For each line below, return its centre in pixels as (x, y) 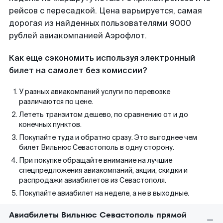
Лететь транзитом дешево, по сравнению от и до (104, 114)
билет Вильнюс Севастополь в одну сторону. (97, 147)
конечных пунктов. (50, 124)
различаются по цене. (56, 102)
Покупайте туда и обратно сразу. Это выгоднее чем (108, 137)
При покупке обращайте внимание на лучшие (96, 160)
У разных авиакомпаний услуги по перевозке (95, 92)
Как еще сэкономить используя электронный (102, 58)
